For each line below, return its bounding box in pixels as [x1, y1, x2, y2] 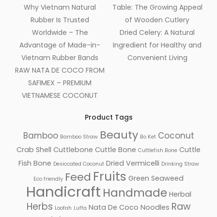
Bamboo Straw [60, 133, 98, 140]
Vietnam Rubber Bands [21, 52, 98, 62]
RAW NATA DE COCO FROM [15, 65, 105, 75]
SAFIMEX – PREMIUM [28, 77, 92, 88]
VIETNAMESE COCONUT [22, 90, 98, 100]
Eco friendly [33, 175, 63, 183]
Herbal [169, 189, 191, 199]
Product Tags [84, 112, 133, 122]
